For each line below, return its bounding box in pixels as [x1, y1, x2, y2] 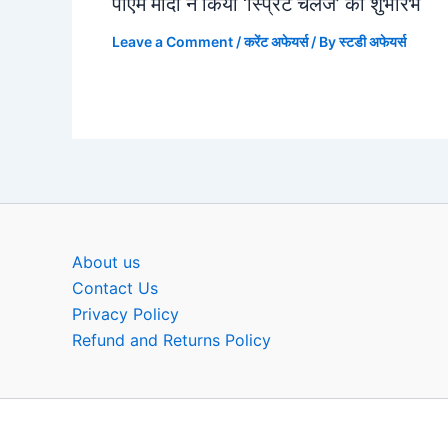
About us [72, 252, 140, 273]
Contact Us [72, 278, 158, 299]
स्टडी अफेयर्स [339, 33, 406, 51]
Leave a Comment [112, 33, 233, 51]
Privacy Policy [72, 304, 179, 325]
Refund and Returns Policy [72, 330, 271, 351]
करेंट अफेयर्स [244, 33, 308, 51]
